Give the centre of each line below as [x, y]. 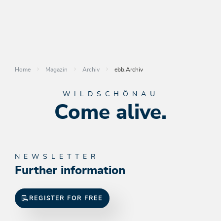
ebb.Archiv [129, 69]
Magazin [56, 69]
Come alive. [110, 112]
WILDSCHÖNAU [110, 94]
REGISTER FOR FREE [66, 198]
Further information [70, 170]
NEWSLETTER [57, 157]
